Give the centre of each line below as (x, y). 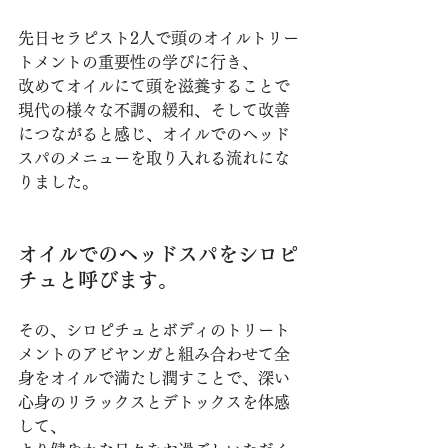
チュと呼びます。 (98, 279)
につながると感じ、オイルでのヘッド (154, 133)
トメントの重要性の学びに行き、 (138, 61)
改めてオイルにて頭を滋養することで (154, 85)
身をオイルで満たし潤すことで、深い (154, 377)
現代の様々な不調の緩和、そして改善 (154, 109)
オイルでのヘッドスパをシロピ (158, 253)
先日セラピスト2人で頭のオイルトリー (158, 37)
